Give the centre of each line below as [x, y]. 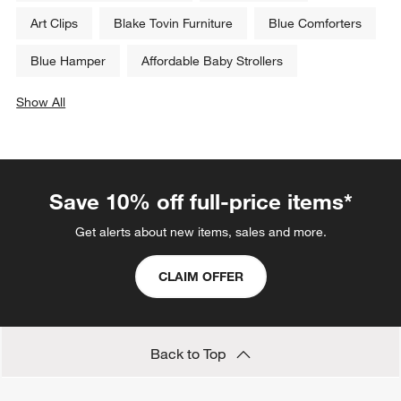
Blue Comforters [316, 24]
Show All [41, 102]
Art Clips [55, 24]
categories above [90, 120]
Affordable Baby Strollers [213, 61]
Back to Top [190, 354]
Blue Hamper [68, 61]
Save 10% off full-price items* [200, 202]
